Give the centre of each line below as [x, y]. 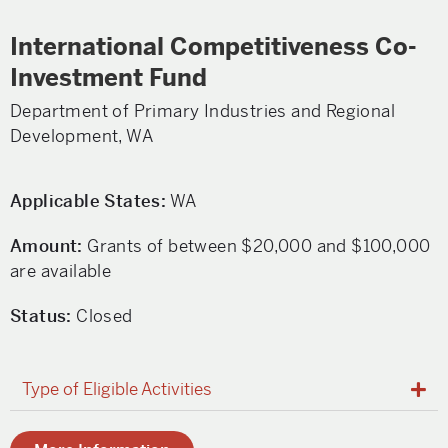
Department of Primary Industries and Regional [202, 111]
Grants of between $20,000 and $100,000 [256, 246]
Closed [102, 316]
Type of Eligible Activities [117, 389]
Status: [41, 316]
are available [61, 271]
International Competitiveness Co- [213, 47]
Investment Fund [108, 78]
